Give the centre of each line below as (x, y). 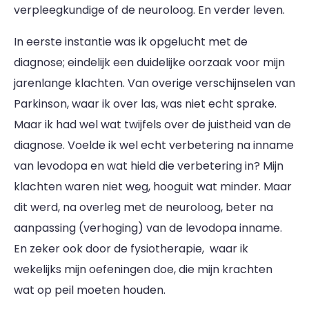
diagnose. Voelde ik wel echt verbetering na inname (154, 145)
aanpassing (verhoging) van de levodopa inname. (148, 228)
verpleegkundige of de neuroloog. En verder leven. (149, 10)
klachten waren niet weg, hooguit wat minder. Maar (153, 187)
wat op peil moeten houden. (90, 290)
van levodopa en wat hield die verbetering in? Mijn (149, 166)
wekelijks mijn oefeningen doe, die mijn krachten (143, 269)
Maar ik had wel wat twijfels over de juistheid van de (152, 124)
